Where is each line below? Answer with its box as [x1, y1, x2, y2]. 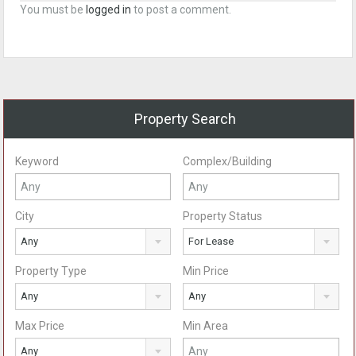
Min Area [183, 319, 229, 332]
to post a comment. [131, 3, 231, 16]
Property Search [133, 110, 236, 127]
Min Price [183, 265, 230, 277]
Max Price [15, 319, 64, 332]
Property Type [15, 265, 87, 277]
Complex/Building [183, 155, 273, 168]
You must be [20, 3, 86, 16]
